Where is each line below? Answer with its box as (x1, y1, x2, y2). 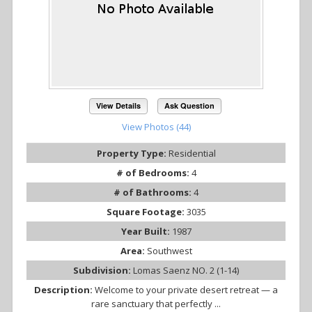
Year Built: (120, 225, 172, 238)
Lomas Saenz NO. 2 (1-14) (133, 264, 239, 277)
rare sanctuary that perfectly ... (91, 297, 221, 311)
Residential (168, 147, 216, 160)
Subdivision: (73, 264, 133, 277)
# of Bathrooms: (114, 186, 194, 199)
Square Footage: (106, 205, 187, 219)
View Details (96, 100, 141, 111)
